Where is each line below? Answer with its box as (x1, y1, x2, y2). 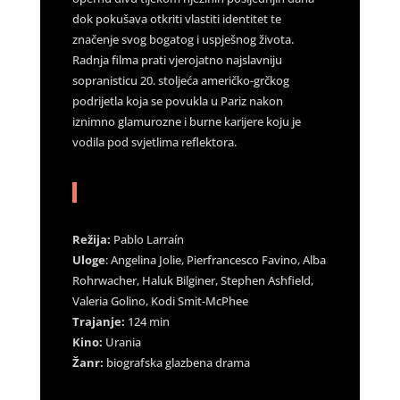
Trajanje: (71, 312, 125, 329)
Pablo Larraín (110, 230, 184, 247)
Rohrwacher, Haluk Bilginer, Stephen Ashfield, (71, 271, 313, 288)
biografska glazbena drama (103, 354, 250, 371)
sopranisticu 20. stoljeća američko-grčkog (71, 71, 289, 88)
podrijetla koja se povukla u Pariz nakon (71, 92, 283, 109)
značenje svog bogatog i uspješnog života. (71, 30, 294, 47)
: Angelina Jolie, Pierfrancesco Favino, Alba (104, 251, 326, 268)
